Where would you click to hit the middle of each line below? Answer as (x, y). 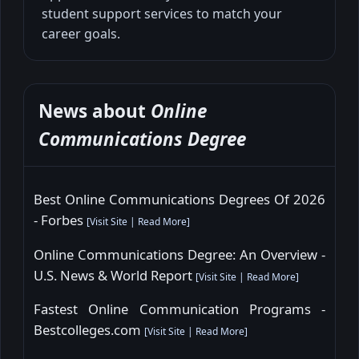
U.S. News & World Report (115, 275)
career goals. (81, 33)
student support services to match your (162, 13)
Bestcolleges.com (89, 330)
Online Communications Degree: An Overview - (179, 254)
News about (95, 111)
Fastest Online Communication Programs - (179, 309)
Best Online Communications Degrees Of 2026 (179, 200)
